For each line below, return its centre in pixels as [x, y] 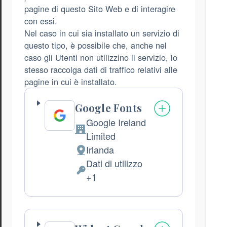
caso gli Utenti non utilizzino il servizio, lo [101, 58]
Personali [93, 190]
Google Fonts [108, 108]
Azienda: [92, 135]
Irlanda [100, 150]
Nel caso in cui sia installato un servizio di [102, 33]
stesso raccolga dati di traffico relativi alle [101, 70]
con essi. [41, 21]
